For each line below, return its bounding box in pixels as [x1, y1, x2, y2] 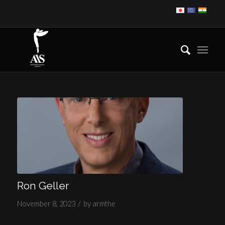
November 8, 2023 [17, 199, 75, 208]
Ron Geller [17, 179, 69, 192]
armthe [92, 199, 116, 208]
